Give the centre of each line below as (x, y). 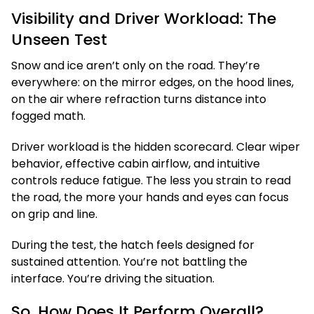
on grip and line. (54, 214)
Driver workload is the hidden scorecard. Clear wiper (156, 147)
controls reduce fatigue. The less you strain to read (151, 180)
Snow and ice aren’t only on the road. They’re (136, 66)
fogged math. (48, 116)
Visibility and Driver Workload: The (144, 19)
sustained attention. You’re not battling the (129, 262)
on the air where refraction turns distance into (139, 99)
